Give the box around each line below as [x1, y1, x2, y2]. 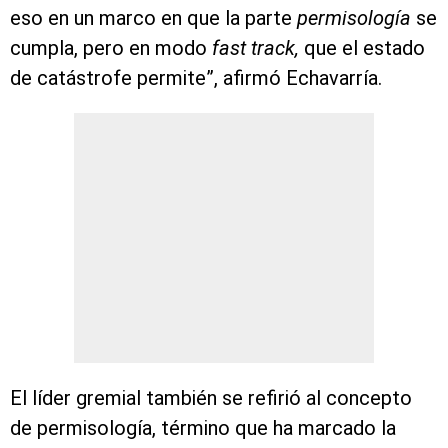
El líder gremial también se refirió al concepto [10, 386, 412, 411]
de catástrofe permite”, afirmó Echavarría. [10, 66, 382, 91]
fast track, [207, 36, 299, 61]
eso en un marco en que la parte [10, 6, 297, 31]
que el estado [299, 36, 425, 61]
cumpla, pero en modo [10, 36, 207, 61]
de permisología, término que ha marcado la [10, 416, 396, 441]
